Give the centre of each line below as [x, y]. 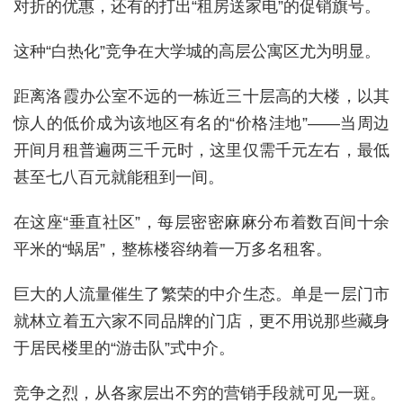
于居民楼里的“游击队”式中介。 [124, 348]
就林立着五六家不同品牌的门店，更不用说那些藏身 [201, 321]
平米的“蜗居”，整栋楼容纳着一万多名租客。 [173, 249]
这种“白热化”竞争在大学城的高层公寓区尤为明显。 [197, 51]
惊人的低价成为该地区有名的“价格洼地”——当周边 [201, 123]
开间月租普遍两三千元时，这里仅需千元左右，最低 [201, 150]
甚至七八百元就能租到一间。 [119, 177]
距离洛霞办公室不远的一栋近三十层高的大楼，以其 [201, 96]
